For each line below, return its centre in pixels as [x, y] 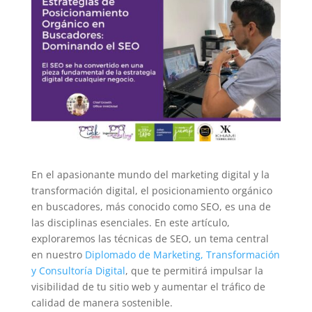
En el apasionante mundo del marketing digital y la [150, 174]
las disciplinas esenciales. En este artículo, [130, 222]
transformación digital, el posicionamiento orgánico [151, 190]
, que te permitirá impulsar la [194, 270]
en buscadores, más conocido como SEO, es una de [151, 206]
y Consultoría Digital [78, 270]
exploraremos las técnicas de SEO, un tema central [150, 238]
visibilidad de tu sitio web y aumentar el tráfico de [148, 286]
